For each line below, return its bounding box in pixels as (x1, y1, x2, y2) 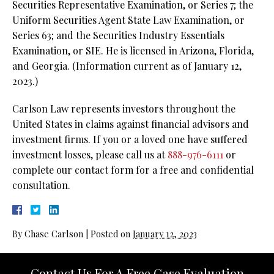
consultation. (12, 179, 70, 192)
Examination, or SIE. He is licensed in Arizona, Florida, (12, 44, 254, 57)
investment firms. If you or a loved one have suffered (12, 133, 248, 146)
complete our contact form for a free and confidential (12, 163, 254, 177)
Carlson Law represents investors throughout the (12, 102, 235, 116)
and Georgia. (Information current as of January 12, (12, 59, 242, 73)
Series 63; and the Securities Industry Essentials (12, 29, 224, 42)
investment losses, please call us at (12, 148, 168, 161)
